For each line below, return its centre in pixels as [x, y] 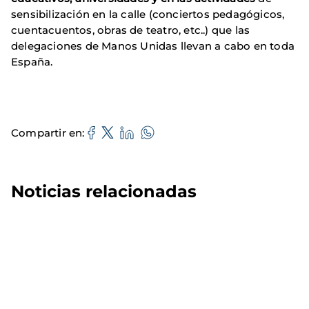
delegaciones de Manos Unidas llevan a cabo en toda [153, 46]
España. [32, 62]
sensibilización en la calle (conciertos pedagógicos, [148, 14]
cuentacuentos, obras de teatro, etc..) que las [131, 30]
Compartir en [47, 132]
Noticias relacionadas [104, 192]
